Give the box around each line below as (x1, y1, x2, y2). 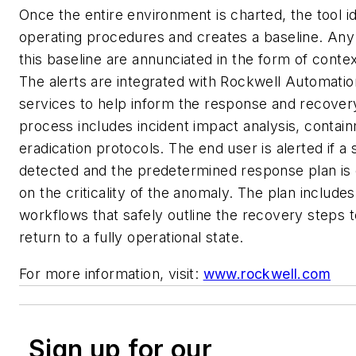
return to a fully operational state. (19, 229, 244, 246)
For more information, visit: (19, 265, 203, 282)
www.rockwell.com (203, 265, 331, 282)
